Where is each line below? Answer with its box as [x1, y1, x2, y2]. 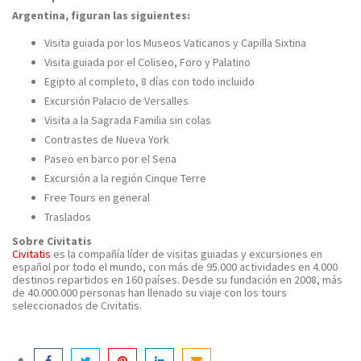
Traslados [44, 210, 91, 224]
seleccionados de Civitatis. [12, 298, 142, 313]
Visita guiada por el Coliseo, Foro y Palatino [44, 55, 251, 69]
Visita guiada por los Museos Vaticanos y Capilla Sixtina [44, 35, 306, 50]
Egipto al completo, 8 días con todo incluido [44, 74, 255, 89]
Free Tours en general [44, 190, 150, 205]
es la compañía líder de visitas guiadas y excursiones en [51, 247, 322, 261]
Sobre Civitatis [12, 234, 92, 248]
